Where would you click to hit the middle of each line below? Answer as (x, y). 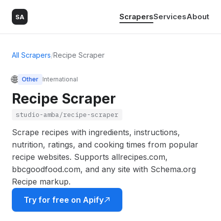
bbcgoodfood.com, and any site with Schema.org (104, 169)
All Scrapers (31, 55)
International (60, 79)
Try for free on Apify (64, 200)
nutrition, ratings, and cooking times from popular (105, 145)
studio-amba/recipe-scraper (67, 115)
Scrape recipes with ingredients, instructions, (96, 132)
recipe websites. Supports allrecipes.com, (90, 157)
